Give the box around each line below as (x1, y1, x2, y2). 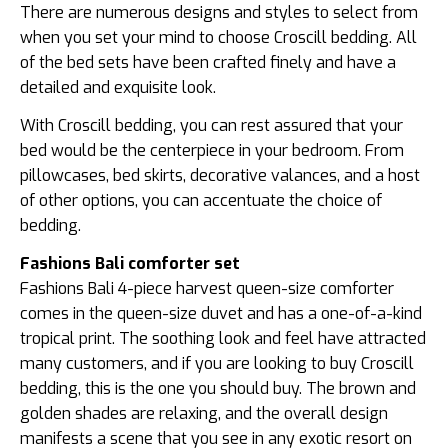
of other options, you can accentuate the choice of (20, 190, 382, 212)
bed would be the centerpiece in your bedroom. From (20, 140, 404, 162)
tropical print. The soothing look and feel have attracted (20, 328, 426, 350)
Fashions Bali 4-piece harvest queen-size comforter (20, 278, 394, 300)
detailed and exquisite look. (20, 77, 216, 99)
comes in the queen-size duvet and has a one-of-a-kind (20, 303, 422, 325)
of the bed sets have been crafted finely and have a (20, 52, 396, 74)
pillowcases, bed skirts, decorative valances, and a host (20, 165, 420, 187)
